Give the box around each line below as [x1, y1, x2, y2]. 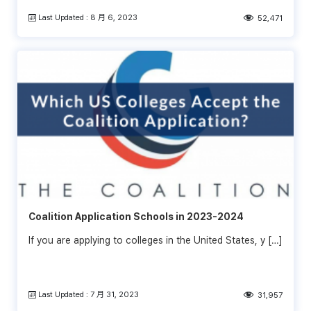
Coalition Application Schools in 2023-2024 [28, 210, 244, 222]
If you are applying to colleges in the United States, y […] [28, 234, 283, 246]
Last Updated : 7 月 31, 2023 [36, 289, 140, 299]
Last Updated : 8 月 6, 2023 [36, 12, 138, 22]
